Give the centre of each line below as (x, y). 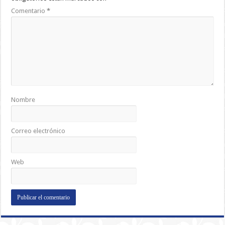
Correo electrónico (38, 131)
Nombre (23, 100)
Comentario (29, 11)
